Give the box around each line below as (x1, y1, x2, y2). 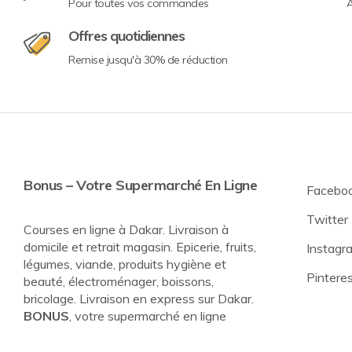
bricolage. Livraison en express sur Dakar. (24, 291, 254, 307)
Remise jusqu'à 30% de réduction (68, 53, 228, 68)
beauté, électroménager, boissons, (24, 273, 214, 290)
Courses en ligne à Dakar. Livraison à (24, 222, 229, 238)
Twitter (306, 211, 348, 228)
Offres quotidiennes (68, 27, 185, 46)
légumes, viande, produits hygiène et (24, 256, 226, 273)
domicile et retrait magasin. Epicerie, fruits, (24, 239, 256, 255)
